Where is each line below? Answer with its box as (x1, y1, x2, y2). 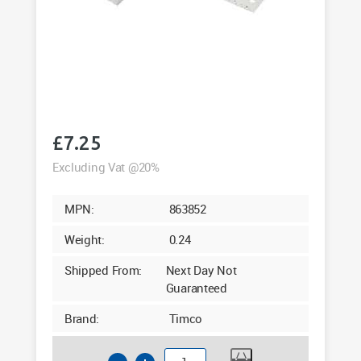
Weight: (64, 231, 105, 248)
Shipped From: (64, 262, 143, 279)
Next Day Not (165, 262, 237, 279)
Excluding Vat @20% (52, 159, 160, 176)
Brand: (64, 310, 100, 327)
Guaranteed (165, 280, 227, 297)
